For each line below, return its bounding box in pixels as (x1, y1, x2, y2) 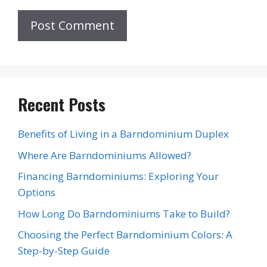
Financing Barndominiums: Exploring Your (18, 169, 219, 184)
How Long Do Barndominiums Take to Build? (18, 206, 230, 221)
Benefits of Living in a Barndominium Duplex (18, 127, 229, 141)
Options (18, 185, 55, 200)
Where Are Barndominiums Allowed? (18, 148, 191, 162)
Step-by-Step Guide (18, 244, 110, 258)
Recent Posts (18, 92, 105, 117)
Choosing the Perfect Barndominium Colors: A (18, 228, 232, 242)
